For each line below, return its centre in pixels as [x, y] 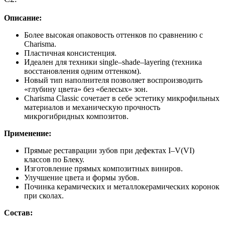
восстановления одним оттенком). [83, 71]
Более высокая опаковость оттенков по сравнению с [114, 35]
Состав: [18, 213]
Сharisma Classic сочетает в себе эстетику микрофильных [122, 98]
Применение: [28, 134]
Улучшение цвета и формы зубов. [82, 178]
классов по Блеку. [54, 160]
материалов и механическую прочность [92, 107]
